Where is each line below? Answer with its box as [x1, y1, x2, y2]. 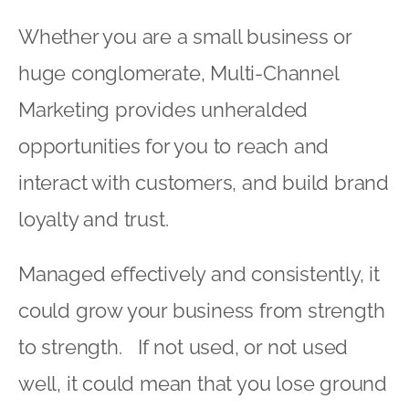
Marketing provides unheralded [18, 97, 309, 121]
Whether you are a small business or [18, 24, 351, 48]
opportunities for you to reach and [18, 133, 330, 158]
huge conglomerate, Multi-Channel [18, 60, 339, 85]
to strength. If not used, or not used [18, 334, 349, 359]
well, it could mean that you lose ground [18, 371, 387, 395]
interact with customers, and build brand [18, 170, 389, 194]
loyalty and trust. [18, 206, 169, 231]
